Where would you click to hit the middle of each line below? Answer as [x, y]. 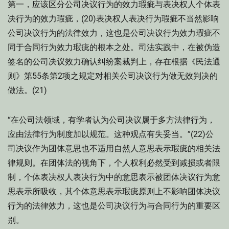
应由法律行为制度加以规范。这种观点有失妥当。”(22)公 [111, 134]
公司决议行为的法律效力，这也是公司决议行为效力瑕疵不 [114, 33]
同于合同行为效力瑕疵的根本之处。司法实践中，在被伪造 [114, 47]
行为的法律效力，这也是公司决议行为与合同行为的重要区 [114, 206]
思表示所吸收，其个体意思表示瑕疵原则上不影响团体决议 [114, 191]
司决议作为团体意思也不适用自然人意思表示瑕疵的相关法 [114, 148]
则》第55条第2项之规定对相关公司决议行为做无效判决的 [113, 76]
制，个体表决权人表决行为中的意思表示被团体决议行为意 [114, 177]
